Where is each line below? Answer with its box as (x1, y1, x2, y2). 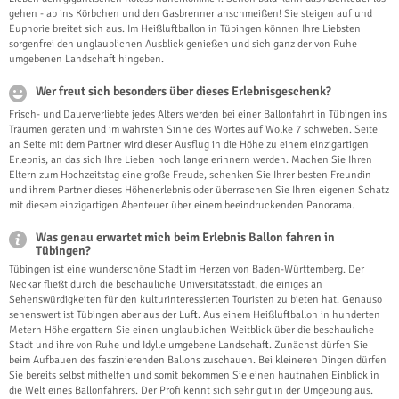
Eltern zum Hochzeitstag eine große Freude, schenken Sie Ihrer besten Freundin (9, 168, 371, 183)
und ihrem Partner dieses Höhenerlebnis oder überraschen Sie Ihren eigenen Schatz (9, 183, 389, 198)
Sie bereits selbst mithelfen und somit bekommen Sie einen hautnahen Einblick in (9, 369, 379, 383)
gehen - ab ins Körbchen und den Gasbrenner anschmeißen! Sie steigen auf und (9, 7, 372, 21)
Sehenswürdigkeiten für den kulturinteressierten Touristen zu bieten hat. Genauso (9, 293, 382, 307)
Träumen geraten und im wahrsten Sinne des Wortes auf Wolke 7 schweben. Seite (9, 123, 378, 137)
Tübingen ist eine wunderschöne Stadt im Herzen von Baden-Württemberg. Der (9, 263, 364, 277)
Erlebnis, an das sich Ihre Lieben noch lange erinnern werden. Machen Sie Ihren (9, 153, 372, 167)
